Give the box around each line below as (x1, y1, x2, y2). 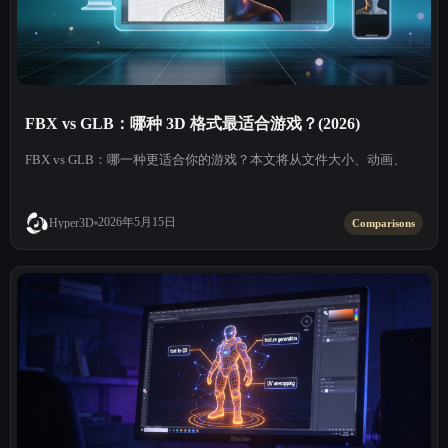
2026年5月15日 (98, 216, 176, 229)
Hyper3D (49, 216, 94, 229)
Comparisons (352, 216, 415, 229)
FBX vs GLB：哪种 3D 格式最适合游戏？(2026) (25, 115, 360, 133)
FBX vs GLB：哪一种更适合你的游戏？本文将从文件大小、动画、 (25, 152, 406, 168)
